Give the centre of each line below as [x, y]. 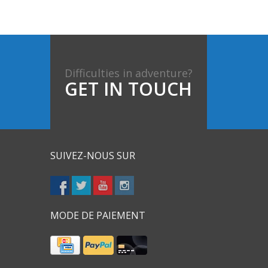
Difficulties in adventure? [128, 73]
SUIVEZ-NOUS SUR [92, 155]
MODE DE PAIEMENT [98, 215]
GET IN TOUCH [129, 89]
